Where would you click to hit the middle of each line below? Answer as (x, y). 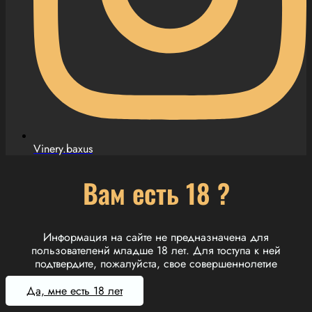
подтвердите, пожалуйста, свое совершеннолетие (156, 264)
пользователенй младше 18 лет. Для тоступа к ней (156, 251)
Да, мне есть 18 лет (75, 291)
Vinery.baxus (63, 149)
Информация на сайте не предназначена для (156, 237)
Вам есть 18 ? (156, 193)
